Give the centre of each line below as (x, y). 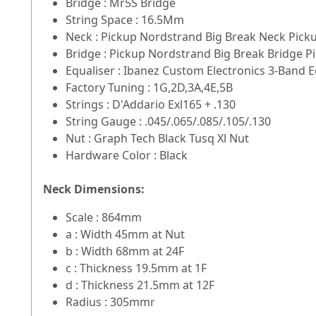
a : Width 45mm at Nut (125, 235)
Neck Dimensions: (94, 189)
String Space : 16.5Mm (125, 20)
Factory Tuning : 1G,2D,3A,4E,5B (149, 88)
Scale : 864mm (104, 218)
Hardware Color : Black (127, 156)
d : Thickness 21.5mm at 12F (140, 285)
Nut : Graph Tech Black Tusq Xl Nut (157, 139)
